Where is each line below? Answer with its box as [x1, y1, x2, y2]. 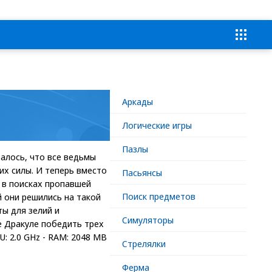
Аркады [122, 95, 153, 107]
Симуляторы [122, 214, 174, 226]
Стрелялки [122, 237, 166, 250]
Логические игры [122, 119, 192, 131]
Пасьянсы [122, 166, 162, 178]
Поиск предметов [122, 190, 195, 202]
